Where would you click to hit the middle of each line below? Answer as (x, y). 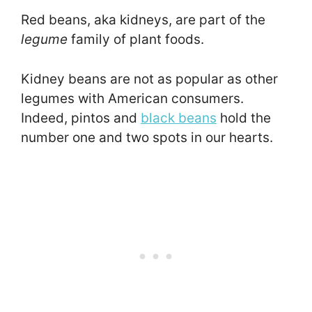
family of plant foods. (139, 40)
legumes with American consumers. (132, 98)
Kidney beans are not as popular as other (149, 79)
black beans (179, 118)
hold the (244, 118)
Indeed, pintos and (81, 118)
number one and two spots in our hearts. (149, 137)
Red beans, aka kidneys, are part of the (143, 20)
